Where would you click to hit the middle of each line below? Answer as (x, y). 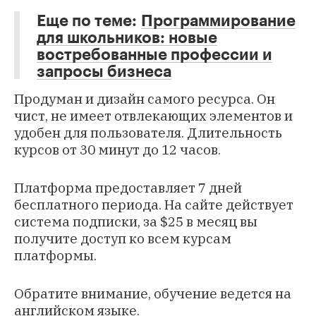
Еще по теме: (89, 20)
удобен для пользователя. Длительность (148, 133)
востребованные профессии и (154, 54)
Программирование (218, 20)
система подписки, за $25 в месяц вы (136, 222)
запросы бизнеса (104, 71)
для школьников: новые (127, 37)
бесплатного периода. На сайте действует (154, 205)
